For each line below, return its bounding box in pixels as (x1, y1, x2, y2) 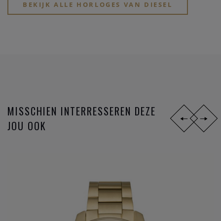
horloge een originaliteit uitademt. (7, 5, 123, 16)
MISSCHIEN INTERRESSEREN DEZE (7, 104, 156, 119)
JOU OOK (7, 118, 46, 134)
